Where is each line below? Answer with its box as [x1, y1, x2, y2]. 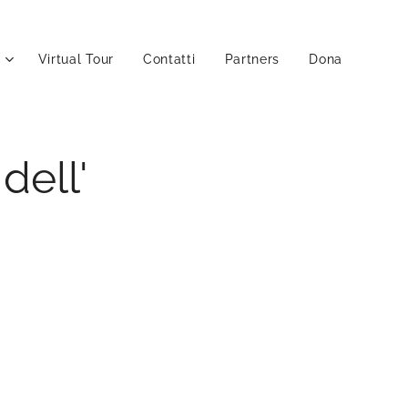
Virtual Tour [37, 52, 114, 66]
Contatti [142, 52, 196, 66]
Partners [224, 52, 280, 66]
